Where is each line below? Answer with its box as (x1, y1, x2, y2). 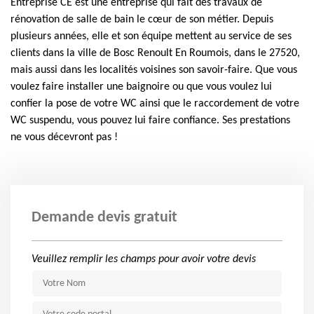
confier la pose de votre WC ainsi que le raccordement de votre (11, 98, 299, 109)
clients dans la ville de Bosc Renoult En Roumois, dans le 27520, (11, 48, 300, 59)
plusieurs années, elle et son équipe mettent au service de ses (11, 31, 292, 42)
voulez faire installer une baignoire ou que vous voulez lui (11, 81, 272, 93)
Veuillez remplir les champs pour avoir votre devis (32, 254, 256, 265)
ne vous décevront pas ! (11, 132, 118, 143)
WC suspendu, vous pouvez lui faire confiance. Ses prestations (11, 115, 290, 126)
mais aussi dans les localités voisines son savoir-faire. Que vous (11, 64, 297, 76)
